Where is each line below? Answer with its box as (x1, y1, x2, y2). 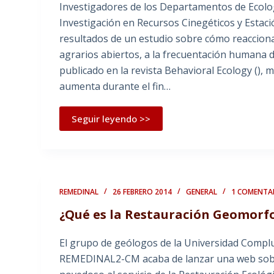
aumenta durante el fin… (59, 80, 171, 94)
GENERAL (186, 187, 218, 198)
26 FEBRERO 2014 (113, 187, 172, 198)
